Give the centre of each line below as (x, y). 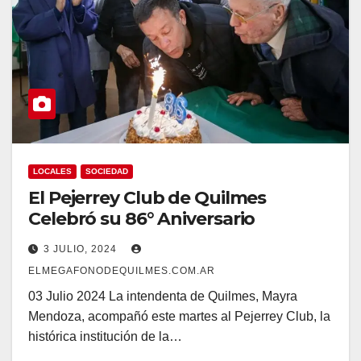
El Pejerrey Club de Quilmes (147, 197)
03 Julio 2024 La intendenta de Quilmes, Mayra (163, 296)
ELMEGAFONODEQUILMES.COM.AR (122, 270)
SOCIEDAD (107, 171)
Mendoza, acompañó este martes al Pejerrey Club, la (179, 316)
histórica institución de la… (105, 336)
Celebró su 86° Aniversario (142, 218)
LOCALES (52, 171)
